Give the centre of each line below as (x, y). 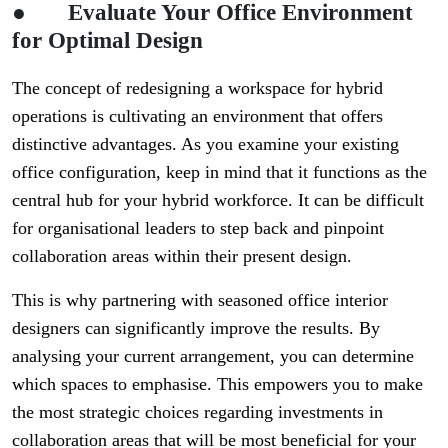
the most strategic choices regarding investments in (197, 412)
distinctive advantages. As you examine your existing (205, 144)
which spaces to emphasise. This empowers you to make (217, 384)
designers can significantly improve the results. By (196, 328)
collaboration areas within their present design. (182, 256)
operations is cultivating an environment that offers (197, 116)
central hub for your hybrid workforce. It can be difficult (218, 200)
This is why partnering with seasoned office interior (200, 300)
